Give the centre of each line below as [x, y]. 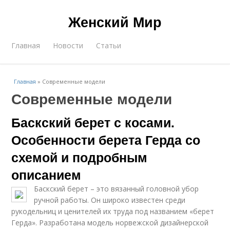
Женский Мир [115, 22]
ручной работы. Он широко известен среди [110, 200]
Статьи [109, 45]
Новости [68, 45]
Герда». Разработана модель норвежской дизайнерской [110, 223]
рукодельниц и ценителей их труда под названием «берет [113, 211]
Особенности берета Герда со [106, 140]
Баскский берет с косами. [93, 122]
